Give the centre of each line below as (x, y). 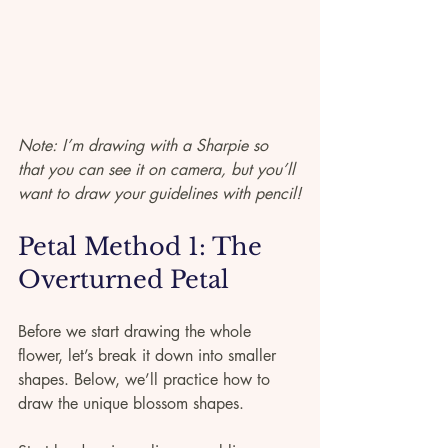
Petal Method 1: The (143, 246)
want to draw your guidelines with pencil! (159, 193)
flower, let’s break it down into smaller (149, 355)
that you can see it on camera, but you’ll (159, 169)
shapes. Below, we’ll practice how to (146, 379)
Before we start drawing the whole (137, 331)
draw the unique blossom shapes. (133, 403)
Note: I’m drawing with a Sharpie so (145, 145)
